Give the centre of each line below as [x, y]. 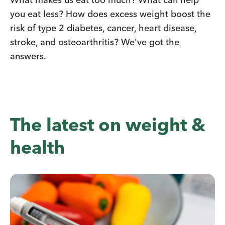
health [37, 147]
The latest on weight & [108, 125]
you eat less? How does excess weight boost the [110, 14]
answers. [28, 56]
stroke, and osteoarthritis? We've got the [95, 42]
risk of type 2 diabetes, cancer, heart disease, [103, 28]
